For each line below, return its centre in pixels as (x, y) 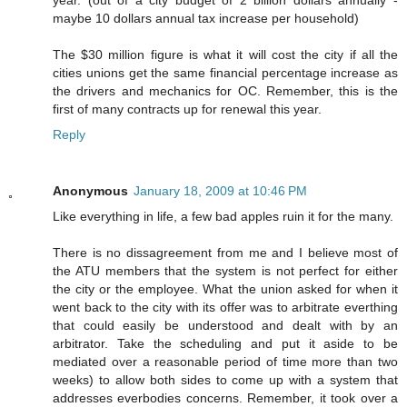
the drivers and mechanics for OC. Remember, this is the (225, 91)
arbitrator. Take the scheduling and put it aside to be (225, 344)
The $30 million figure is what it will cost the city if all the (225, 55)
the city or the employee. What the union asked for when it (225, 289)
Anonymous (90, 191)
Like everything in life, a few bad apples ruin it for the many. (223, 217)
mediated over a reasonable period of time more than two (225, 362)
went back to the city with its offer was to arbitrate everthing (225, 308)
